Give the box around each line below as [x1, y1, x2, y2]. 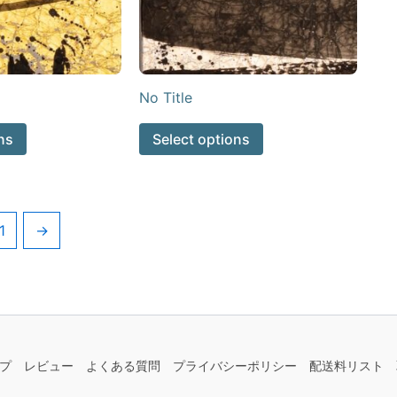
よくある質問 [85, 358, 160, 374]
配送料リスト [308, 358, 384, 374]
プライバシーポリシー [172, 358, 297, 374]
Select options [152, 130, 250, 149]
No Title [138, 89, 192, 107]
